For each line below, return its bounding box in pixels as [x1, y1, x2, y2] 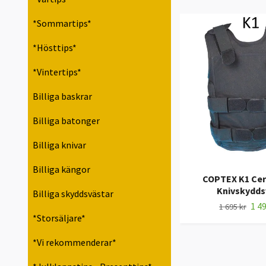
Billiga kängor [33, 163, 90, 176]
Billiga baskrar [33, 90, 92, 103]
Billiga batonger [33, 115, 100, 127]
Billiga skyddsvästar [33, 188, 113, 200]
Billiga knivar [33, 139, 86, 151]
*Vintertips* [33, 66, 81, 78]
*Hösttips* [33, 42, 77, 54]
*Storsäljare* [33, 212, 85, 224]
